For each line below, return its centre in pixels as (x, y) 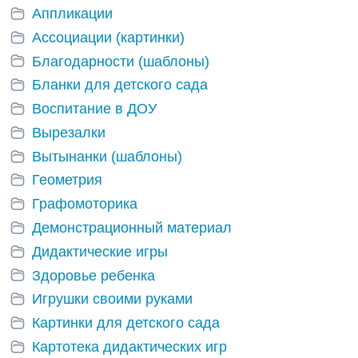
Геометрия (67, 180)
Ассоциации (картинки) (108, 37)
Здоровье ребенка (93, 275)
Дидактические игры (100, 251)
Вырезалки (69, 132)
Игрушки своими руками (112, 299)
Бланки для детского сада (120, 85)
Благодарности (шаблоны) (121, 61)
